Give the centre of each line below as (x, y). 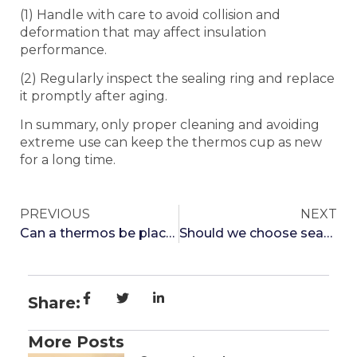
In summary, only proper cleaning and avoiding (170, 125)
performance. (63, 49)
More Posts (76, 341)
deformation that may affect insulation (143, 32)
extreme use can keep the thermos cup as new (171, 143)
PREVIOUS (55, 214)
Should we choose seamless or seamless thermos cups (328, 233)
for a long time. (68, 160)
